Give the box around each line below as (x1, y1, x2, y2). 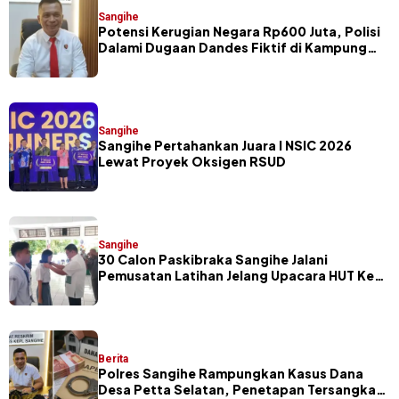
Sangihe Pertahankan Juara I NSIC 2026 (98, 136, 352, 153)
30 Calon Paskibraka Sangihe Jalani (98, 250, 328, 267)
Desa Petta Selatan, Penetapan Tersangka (98, 380, 376, 397)
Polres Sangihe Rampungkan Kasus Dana (98, 364, 363, 381)
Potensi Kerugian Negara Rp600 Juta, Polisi (98, 22, 380, 39)
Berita (98, 352, 128, 365)
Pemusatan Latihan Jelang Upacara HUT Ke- (98, 266, 381, 283)
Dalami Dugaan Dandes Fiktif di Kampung (98, 38, 367, 55)
